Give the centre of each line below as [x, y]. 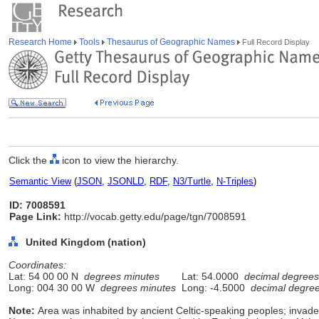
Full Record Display [275, 42]
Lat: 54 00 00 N [46, 276]
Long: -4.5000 [213, 288]
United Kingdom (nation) [86, 242]
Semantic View [40, 181]
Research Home [41, 42]
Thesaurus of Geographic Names [171, 42]
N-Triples [235, 181]
